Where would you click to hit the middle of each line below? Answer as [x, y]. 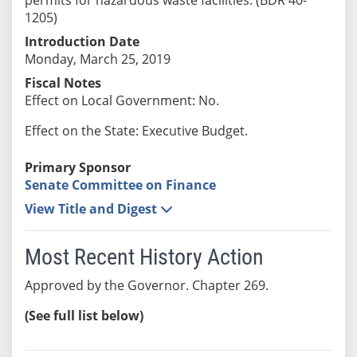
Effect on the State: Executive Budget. [136, 130]
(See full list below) [84, 315]
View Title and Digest [92, 208]
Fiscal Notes [63, 82]
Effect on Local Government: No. [122, 100]
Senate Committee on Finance [120, 184]
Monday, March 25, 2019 [97, 59]
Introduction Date [82, 41]
